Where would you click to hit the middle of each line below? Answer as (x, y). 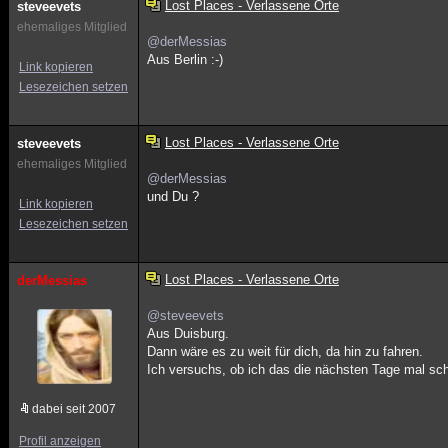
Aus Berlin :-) (185, 59)
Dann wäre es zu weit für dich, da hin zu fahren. (285, 351)
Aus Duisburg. (188, 333)
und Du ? (173, 196)
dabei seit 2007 (74, 409)
